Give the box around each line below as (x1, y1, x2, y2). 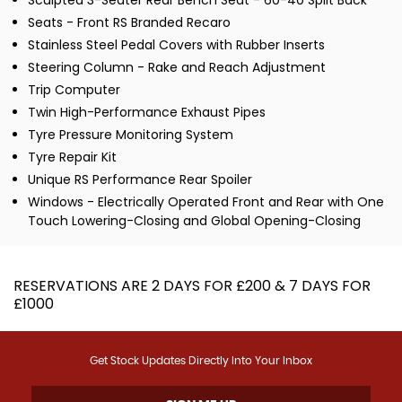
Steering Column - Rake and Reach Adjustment (28, 58, 326, 76)
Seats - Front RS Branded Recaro (28, 13, 231, 31)
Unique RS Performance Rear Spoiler (28, 170, 252, 188)
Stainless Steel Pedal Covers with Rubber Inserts (28, 36, 325, 54)
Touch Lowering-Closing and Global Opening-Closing (28, 212, 361, 230)
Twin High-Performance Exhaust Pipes (28, 103, 266, 121)
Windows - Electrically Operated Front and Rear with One (28, 193, 384, 211)
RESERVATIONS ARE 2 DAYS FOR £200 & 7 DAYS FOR (13, 275, 371, 296)
